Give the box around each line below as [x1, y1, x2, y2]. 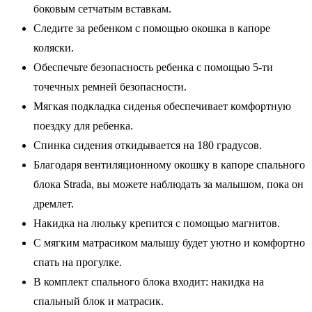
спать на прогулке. [33, 256, 122, 268]
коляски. [33, 41, 74, 54]
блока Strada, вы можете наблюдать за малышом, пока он [33, 178, 304, 190]
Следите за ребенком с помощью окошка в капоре [33, 22, 270, 34]
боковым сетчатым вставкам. [33, 2, 171, 15]
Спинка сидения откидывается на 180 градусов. [33, 139, 262, 151]
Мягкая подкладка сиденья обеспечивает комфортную [33, 100, 291, 112]
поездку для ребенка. [33, 119, 133, 132]
